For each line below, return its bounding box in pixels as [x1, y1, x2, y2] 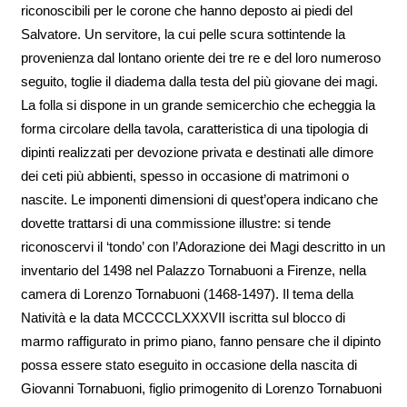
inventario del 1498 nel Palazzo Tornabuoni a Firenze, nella [20, 262, 366, 278]
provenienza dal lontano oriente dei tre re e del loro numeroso [20, 49, 381, 65]
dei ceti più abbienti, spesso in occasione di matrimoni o [20, 167, 349, 184]
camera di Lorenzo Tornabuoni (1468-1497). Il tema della [20, 285, 353, 302]
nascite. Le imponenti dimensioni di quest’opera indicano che [20, 191, 378, 207]
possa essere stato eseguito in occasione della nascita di [20, 356, 357, 372]
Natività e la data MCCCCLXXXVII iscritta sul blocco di [20, 309, 345, 325]
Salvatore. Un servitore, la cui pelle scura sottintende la [20, 25, 345, 42]
